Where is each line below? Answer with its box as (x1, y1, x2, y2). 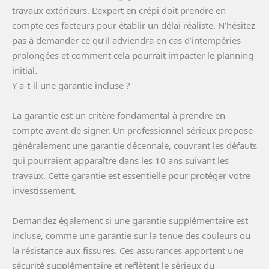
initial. (12, 64, 37, 77)
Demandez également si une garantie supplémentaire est (12, 214, 248, 227)
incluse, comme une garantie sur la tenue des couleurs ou (12, 229, 250, 242)
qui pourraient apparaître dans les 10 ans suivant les (12, 154, 229, 167)
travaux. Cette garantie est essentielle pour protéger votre (12, 169, 250, 182)
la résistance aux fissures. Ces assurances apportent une (12, 244, 243, 257)
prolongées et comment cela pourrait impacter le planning (12, 49, 253, 62)
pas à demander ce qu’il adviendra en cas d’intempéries (12, 34, 241, 47)
